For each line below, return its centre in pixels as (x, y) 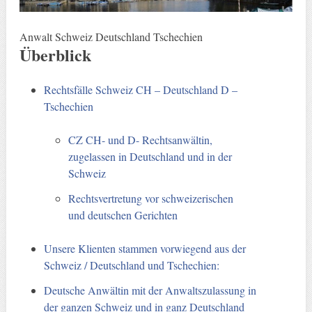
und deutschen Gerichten (123, 214)
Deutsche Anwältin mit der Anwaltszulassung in (150, 290)
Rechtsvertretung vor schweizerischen (151, 198)
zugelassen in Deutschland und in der (150, 156)
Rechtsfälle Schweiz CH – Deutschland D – (141, 89)
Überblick (55, 54)
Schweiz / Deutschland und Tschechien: (132, 265)
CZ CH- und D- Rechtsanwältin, (141, 139)
